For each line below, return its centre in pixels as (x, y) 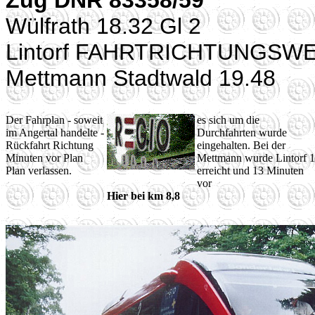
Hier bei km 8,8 (143, 196)
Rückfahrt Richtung (50, 145)
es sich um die (228, 120)
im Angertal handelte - (55, 133)
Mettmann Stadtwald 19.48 (141, 78)
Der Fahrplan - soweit (54, 120)
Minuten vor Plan (44, 158)
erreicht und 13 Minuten (250, 171)
